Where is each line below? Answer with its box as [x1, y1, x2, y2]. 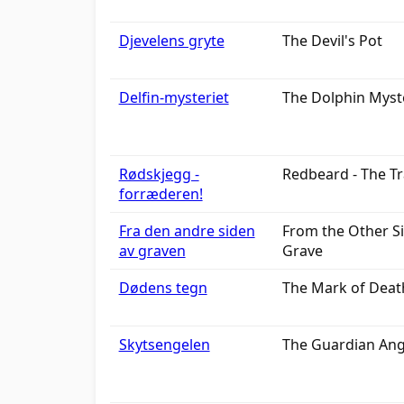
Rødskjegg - [118, 164, 199, 184]
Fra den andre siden [118, 221, 255, 241]
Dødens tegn [118, 278, 207, 298]
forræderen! [118, 184, 203, 204]
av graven [118, 241, 186, 261]
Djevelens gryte [118, 31, 225, 50]
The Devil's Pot [281, 31, 382, 50]
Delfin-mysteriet [118, 87, 229, 107]
